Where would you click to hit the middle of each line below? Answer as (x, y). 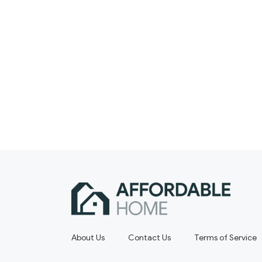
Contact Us (149, 238)
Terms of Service (225, 238)
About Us (88, 238)
